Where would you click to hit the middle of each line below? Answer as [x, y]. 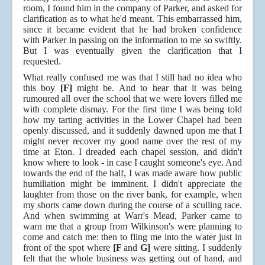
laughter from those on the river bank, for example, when [132, 195]
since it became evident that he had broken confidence [132, 30]
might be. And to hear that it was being [157, 88]
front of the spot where [68, 248]
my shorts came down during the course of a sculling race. [132, 205]
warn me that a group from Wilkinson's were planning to [132, 227]
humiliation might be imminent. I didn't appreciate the [132, 184]
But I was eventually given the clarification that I [132, 51]
